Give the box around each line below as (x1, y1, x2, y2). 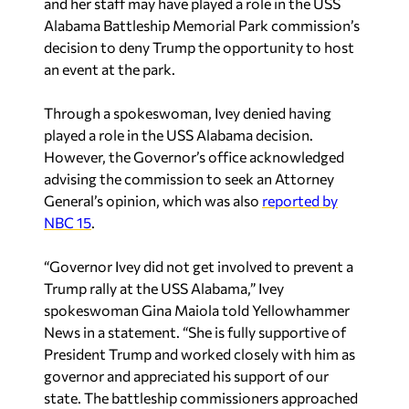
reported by (262, 192, 338, 209)
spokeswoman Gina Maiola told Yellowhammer (44, 301, 350, 319)
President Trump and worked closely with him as (44, 345, 355, 362)
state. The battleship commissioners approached (44, 389, 358, 406)
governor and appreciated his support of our (44, 367, 329, 384)
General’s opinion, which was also (44, 192, 262, 209)
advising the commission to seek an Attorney (44, 170, 334, 187)
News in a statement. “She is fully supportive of (44, 323, 346, 341)
